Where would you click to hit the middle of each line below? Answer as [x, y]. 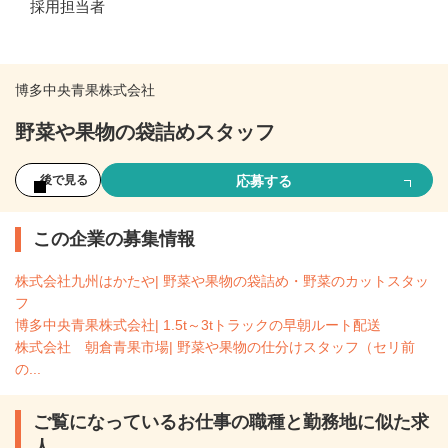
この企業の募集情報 [114, 239]
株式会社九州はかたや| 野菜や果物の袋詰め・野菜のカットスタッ [222, 281]
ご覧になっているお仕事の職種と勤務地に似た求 [231, 422]
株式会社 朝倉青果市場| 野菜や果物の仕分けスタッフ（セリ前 [215, 347]
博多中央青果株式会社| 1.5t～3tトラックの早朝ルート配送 [198, 325]
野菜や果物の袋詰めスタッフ [145, 131]
